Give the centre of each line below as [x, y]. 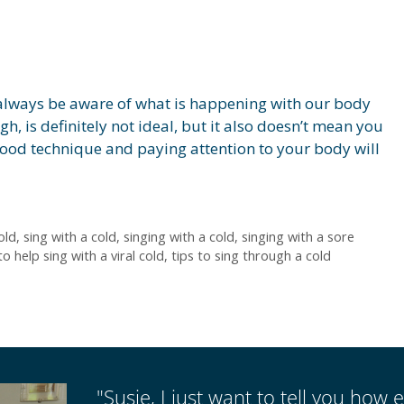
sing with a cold [69, 236]
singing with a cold [179, 236]
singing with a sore [298, 236]
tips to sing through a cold [251, 255]
